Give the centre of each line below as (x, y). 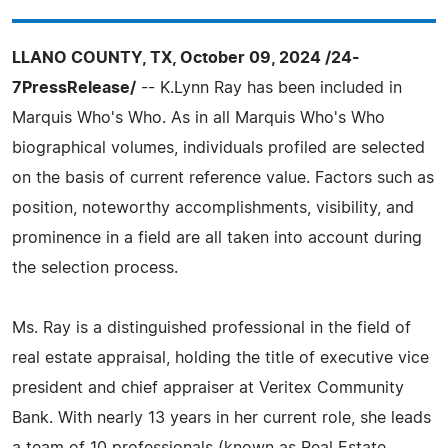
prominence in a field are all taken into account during (217, 238)
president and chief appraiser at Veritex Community (208, 388)
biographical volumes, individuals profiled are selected (218, 148)
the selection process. (95, 268)
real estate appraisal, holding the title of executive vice (220, 358)
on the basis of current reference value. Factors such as (223, 178)
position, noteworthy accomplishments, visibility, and (213, 208)
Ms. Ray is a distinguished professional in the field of (211, 328)
